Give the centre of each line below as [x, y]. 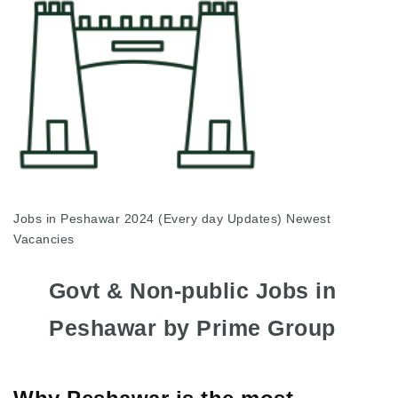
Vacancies [44, 239]
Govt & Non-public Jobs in [192, 291]
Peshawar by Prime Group [192, 328]
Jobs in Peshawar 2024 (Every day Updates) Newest [172, 219]
